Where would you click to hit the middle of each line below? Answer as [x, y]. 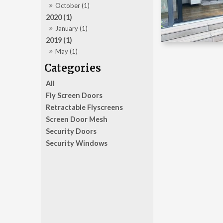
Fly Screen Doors [74, 95]
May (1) [67, 52]
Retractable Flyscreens [85, 107]
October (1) [73, 6]
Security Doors [71, 131]
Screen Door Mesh [77, 119]
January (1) [72, 29]
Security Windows [77, 143]
